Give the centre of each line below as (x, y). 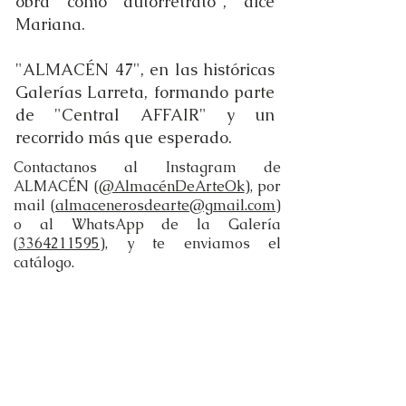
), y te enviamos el (190, 243)
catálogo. (44, 262)
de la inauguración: (145, 318)
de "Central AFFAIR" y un (145, 115)
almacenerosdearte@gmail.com (165, 205)
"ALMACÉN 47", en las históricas (145, 69)
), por (262, 186)
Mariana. (53, 24)
